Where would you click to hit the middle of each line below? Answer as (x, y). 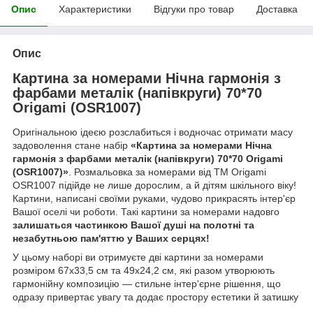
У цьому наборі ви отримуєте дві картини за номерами (138, 257)
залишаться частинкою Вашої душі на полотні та (133, 225)
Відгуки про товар (194, 9)
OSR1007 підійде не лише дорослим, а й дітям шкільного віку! (154, 185)
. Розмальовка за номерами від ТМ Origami (167, 172)
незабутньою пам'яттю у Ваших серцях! (111, 239)
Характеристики (95, 9)
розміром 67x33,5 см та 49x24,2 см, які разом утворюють (144, 271)
